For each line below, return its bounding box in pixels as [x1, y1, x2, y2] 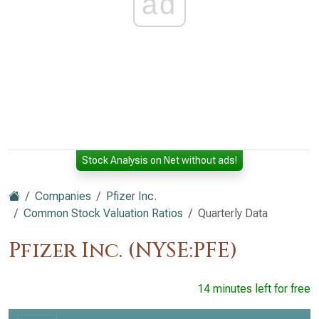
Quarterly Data [198, 206, 268, 220]
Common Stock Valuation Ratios [23, 206, 183, 220]
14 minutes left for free [197, 282, 310, 296]
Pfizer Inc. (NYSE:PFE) [9, 237, 237, 265]
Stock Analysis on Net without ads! [82, 155, 237, 166]
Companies [35, 189, 91, 203]
